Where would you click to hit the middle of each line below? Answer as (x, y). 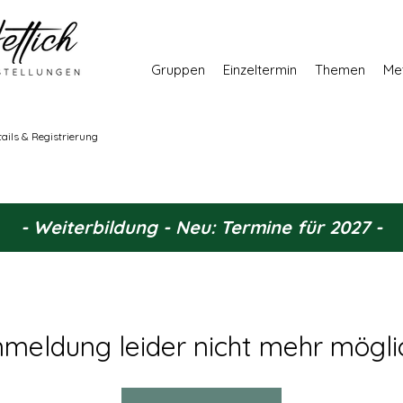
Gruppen (178, 70)
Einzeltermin (260, 70)
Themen (340, 70)
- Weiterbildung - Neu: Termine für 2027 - (201, 227)
